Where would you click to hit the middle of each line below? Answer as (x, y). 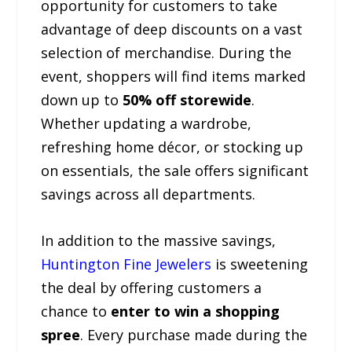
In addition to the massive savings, (159, 240)
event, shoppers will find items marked (174, 76)
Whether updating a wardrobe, (147, 123)
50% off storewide (187, 99)
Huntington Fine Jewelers (126, 264)
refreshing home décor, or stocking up (172, 147)
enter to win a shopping (196, 311)
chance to (76, 311)
